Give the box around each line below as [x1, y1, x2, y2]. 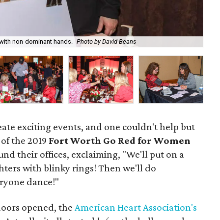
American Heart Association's [75, 201, 197, 213]
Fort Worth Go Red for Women [47, 135, 191, 146]
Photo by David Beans [77, 38, 137, 46]
